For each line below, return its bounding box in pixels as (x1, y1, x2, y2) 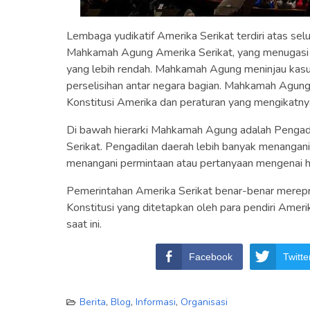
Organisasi (181, 295, 228, 309)
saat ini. (66, 216, 102, 232)
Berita (80, 295, 106, 309)
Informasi (136, 295, 176, 309)
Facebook (188, 250, 232, 262)
